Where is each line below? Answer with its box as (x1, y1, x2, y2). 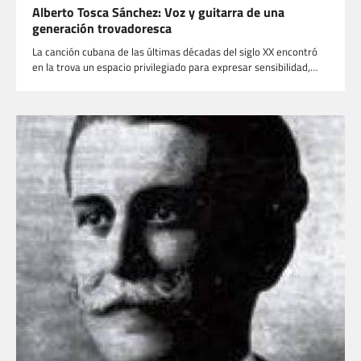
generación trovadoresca (32, 18, 172, 38)
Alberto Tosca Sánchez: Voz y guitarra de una (32, 2, 284, 22)
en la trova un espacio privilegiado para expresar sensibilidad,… (32, 58, 317, 75)
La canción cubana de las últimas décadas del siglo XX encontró (32, 43, 317, 60)
